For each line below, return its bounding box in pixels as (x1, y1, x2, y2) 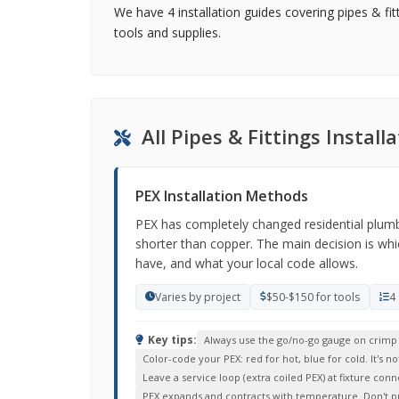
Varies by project (155, 289, 240, 305)
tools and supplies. (114, 24, 221, 41)
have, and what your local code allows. (135, 255, 358, 272)
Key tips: (145, 332, 197, 347)
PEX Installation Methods (135, 186, 308, 206)
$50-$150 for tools (266, 289, 360, 305)
